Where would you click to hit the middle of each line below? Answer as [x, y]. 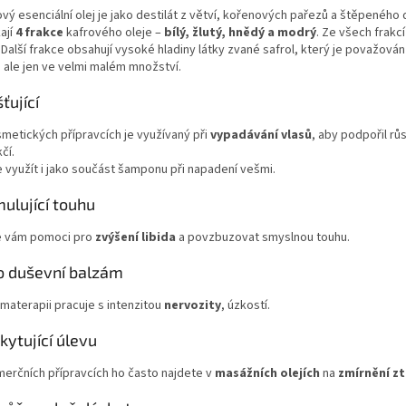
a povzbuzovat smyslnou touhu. [264, 238]
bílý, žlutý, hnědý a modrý [240, 33]
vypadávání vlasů [261, 135]
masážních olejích [267, 374]
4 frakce [39, 33]
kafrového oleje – [114, 33]
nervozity [193, 306]
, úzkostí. [246, 306]
